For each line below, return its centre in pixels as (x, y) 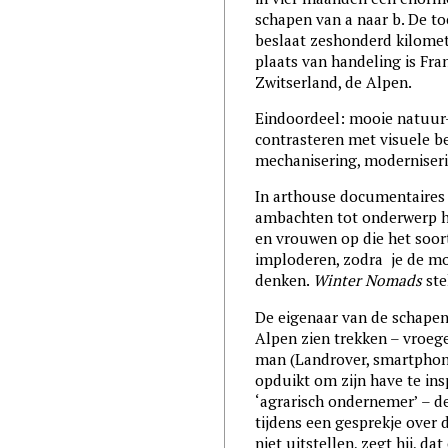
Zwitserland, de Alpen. (333, 81)
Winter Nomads (367, 280)
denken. (283, 280)
